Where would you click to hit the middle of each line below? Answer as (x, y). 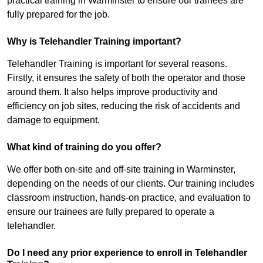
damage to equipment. (53, 120)
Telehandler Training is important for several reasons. (117, 64)
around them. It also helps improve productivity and (112, 92)
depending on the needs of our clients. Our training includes (131, 184)
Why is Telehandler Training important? (94, 42)
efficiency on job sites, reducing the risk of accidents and (124, 106)
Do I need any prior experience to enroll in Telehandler (127, 253)
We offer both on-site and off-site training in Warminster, (121, 170)
